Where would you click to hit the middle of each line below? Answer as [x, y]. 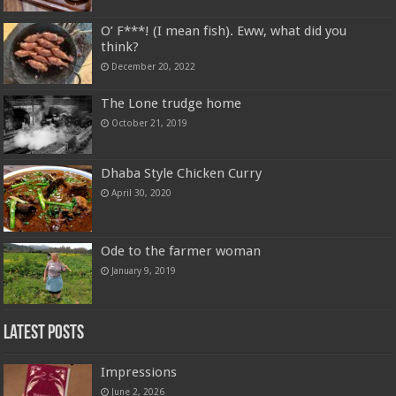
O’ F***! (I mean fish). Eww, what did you [224, 31]
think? [120, 47]
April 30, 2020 [142, 193]
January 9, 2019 [144, 271]
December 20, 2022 [154, 67]
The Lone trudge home [171, 103]
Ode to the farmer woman [181, 251]
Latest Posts [44, 333]
